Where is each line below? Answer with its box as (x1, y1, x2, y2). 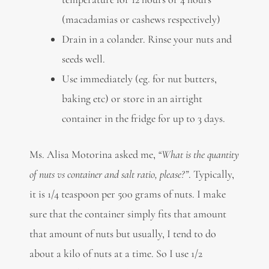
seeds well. (61, 52, 105, 66)
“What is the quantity (157, 148, 239, 162)
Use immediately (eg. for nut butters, (61, 72, 217, 86)
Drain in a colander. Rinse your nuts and (61, 32, 232, 46)
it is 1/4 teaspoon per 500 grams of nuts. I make (29, 187, 226, 201)
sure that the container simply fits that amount (29, 207, 226, 221)
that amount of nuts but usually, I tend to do (29, 227, 216, 241)
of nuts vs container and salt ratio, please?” (29, 168, 189, 181)
